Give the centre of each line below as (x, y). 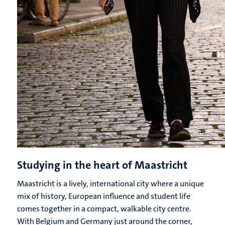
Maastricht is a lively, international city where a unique (110, 184)
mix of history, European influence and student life (104, 196)
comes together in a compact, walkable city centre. (104, 209)
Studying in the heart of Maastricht (102, 165)
